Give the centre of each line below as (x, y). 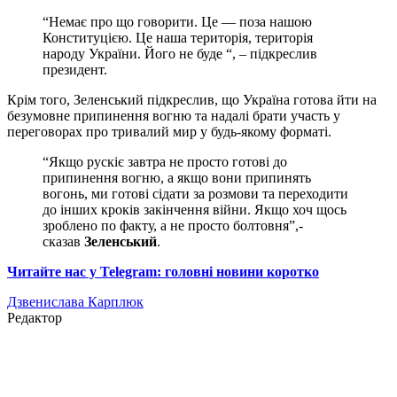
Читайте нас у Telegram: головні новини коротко (163, 272)
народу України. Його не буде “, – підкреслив (180, 54)
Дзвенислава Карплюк (75, 302)
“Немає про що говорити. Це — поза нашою (177, 22)
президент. (75, 70)
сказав (63, 242)
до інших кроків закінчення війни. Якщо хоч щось (195, 210)
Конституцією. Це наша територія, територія (178, 38)
